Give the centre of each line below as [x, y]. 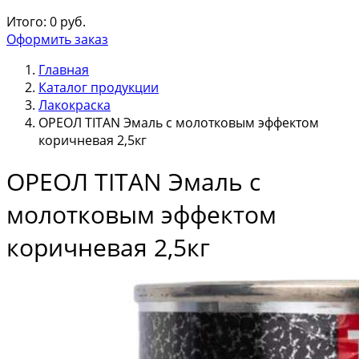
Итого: [26, 22]
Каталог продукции [99, 87]
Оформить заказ [57, 39]
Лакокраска [75, 105]
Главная [64, 70]
